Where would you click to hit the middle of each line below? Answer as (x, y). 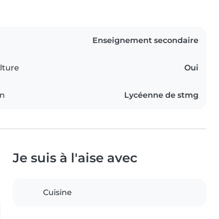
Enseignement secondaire (145, 40)
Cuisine (57, 192)
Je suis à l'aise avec (75, 157)
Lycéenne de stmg (161, 95)
